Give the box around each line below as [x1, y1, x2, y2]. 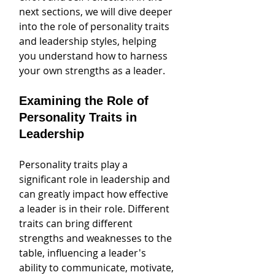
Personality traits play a [19, 158, 130, 171]
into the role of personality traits [19, 20, 172, 33]
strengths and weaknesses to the [19, 231, 174, 245]
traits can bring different [19, 217, 135, 230]
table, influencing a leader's [19, 246, 149, 260]
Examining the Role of [19, 94, 152, 107]
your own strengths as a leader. [19, 64, 165, 77]
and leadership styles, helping [19, 34, 159, 48]
